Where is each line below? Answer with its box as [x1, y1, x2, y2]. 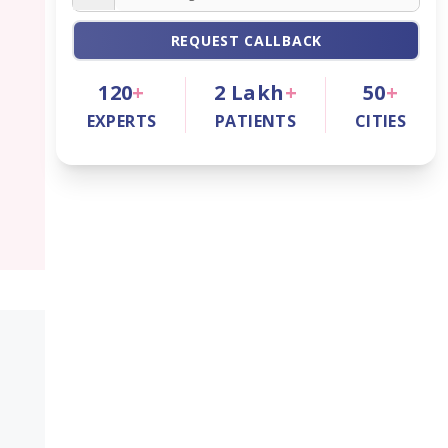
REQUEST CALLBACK [170, 31, 322, 50]
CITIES [354, 110, 407, 132]
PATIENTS [214, 110, 297, 132]
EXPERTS [86, 110, 157, 132]
